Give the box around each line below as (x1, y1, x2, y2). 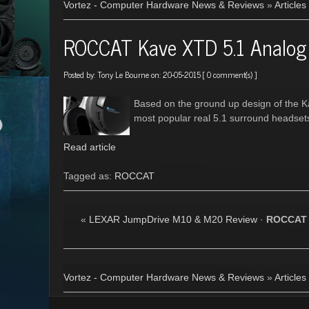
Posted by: (63, 68, 97, 81)
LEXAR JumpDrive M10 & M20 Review (88, 214, 257, 225)
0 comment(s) (207, 68, 252, 81)
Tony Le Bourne (97, 68, 149, 81)
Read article (63, 141, 116, 152)
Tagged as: (63, 170, 114, 181)
